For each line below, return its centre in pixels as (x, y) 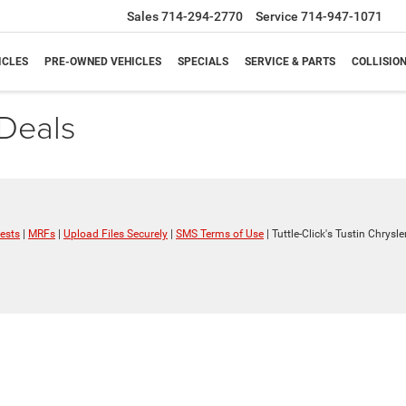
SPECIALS (203, 62)
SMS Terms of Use (220, 234)
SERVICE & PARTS (290, 62)
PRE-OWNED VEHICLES (103, 62)
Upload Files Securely (116, 234)
